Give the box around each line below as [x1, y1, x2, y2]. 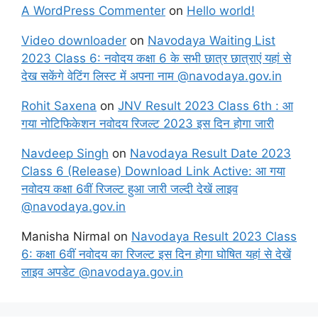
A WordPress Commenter [21, 3, 165, 18]
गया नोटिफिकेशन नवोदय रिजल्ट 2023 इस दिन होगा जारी [21, 116, 274, 131]
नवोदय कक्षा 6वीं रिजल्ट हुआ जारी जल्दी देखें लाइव [21, 181, 238, 196]
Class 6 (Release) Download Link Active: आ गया [21, 163, 285, 178]
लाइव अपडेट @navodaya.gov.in [21, 264, 183, 279]
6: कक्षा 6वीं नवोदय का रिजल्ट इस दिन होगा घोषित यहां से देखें [21, 246, 291, 261]
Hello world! [187, 3, 255, 18]
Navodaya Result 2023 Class [131, 229, 297, 243]
